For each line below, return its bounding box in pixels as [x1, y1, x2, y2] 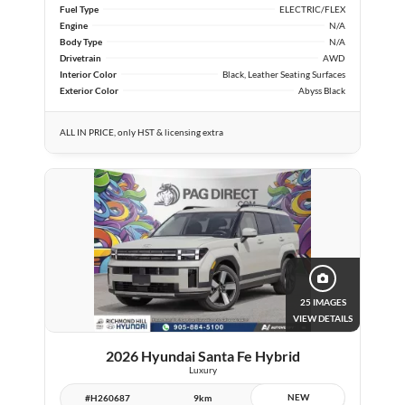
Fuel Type [60, 3, 99, 14]
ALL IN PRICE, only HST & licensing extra [60, 126, 223, 137]
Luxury [188, 363, 217, 375]
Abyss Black [298, 84, 345, 96]
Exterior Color [60, 84, 118, 96]
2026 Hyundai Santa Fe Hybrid [105, 346, 300, 364]
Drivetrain [60, 52, 101, 63]
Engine [60, 19, 88, 31]
